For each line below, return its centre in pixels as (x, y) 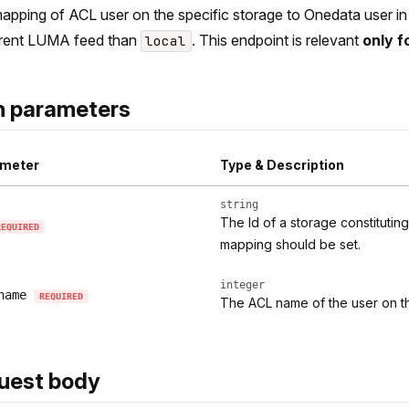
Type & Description (282, 165)
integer (242, 285)
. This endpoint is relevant (277, 41)
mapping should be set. (290, 245)
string (239, 205)
